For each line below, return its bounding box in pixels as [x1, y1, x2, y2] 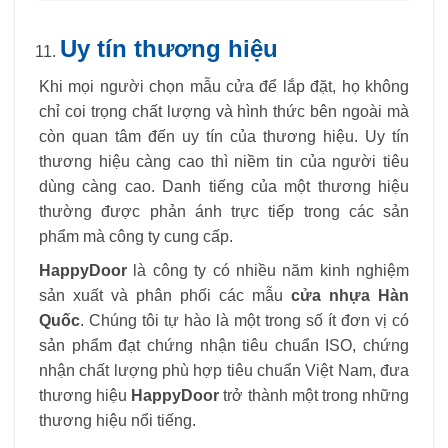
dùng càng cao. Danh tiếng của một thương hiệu [39, 177, 409, 195]
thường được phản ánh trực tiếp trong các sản [39, 202, 409, 220]
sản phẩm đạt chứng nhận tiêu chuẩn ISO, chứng [39, 337, 409, 355]
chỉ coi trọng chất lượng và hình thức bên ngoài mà [39, 102, 409, 120]
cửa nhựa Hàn [291, 287, 409, 305]
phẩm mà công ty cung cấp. [39, 227, 233, 245]
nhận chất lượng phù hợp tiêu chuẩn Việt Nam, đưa [39, 362, 409, 380]
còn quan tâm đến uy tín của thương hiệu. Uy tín [39, 127, 409, 145]
